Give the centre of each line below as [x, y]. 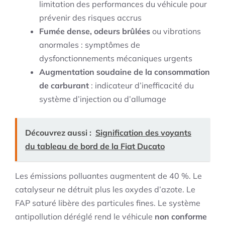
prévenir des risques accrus [90, 18]
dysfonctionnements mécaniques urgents [116, 59]
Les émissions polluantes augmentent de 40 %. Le [108, 176]
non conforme [181, 217]
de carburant [64, 86]
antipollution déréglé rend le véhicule [85, 217]
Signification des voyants [143, 133]
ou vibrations [176, 31]
